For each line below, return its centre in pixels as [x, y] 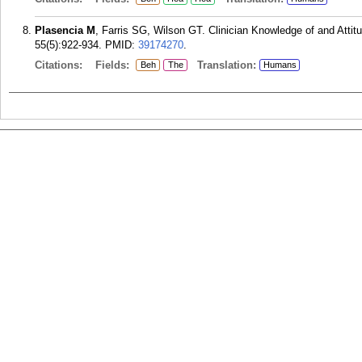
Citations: [60, 65]
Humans [280, 65]
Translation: [222, 65]
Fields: [114, 65]
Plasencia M [65, 30]
